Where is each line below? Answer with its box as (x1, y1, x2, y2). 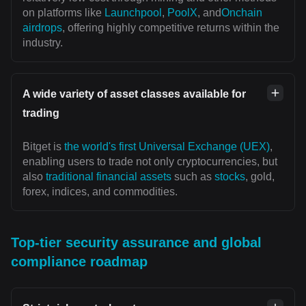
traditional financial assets (46, 171, 171, 182)
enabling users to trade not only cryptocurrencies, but (23, 156, 277, 167)
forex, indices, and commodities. (23, 186, 178, 197)
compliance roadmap (11, 254, 148, 269)
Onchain (221, 7, 262, 18)
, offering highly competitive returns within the (62, 22, 279, 33)
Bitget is (23, 141, 64, 152)
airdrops (23, 22, 62, 33)
